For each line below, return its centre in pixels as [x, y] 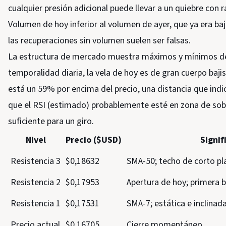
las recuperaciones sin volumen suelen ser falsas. [99, 41]
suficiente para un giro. [51, 121]
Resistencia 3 [36, 161]
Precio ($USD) [94, 140]
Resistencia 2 [36, 182]
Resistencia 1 [36, 204]
